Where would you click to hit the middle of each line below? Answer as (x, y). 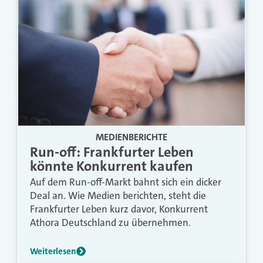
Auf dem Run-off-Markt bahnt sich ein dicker (126, 182)
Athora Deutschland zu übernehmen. (110, 222)
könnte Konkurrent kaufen (112, 166)
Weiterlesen (53, 251)
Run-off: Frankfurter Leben (112, 152)
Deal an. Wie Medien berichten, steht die (118, 195)
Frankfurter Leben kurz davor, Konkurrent (119, 209)
